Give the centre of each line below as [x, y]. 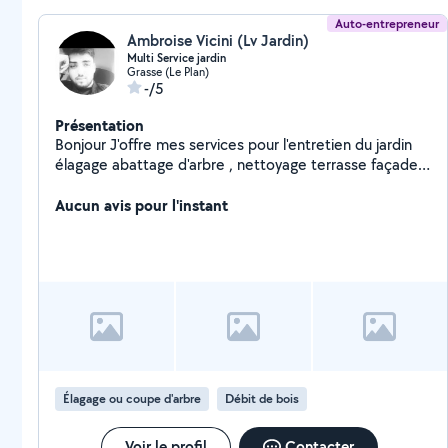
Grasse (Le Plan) [168, 71]
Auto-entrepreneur [387, 23]
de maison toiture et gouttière [158, 184]
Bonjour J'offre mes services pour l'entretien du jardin [233, 144]
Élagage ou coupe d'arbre [132, 398]
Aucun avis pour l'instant [141, 205]
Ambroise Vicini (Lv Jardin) [218, 40]
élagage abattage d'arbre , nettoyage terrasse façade [236, 164]
